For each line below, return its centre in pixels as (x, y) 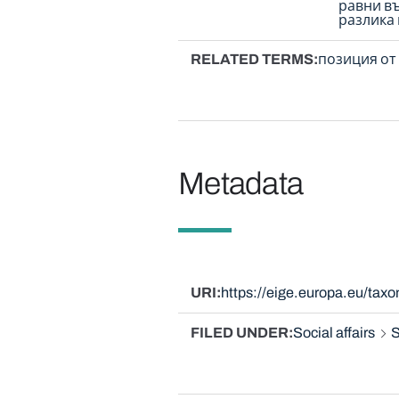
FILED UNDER (239, 333)
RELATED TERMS (252, 60)
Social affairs (334, 333)
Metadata (240, 183)
